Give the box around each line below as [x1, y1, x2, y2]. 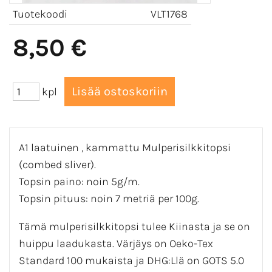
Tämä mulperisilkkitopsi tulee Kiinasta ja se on [19, 219, 250, 233]
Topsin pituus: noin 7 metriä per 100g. [19, 191, 199, 205]
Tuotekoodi [13, 7, 67, 21]
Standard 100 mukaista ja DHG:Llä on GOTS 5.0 [19, 253, 244, 267]
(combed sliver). [19, 157, 96, 171]
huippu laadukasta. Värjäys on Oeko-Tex [19, 236, 213, 250]
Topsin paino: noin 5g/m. [19, 174, 140, 188]
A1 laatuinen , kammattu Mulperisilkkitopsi [19, 140, 231, 154]
